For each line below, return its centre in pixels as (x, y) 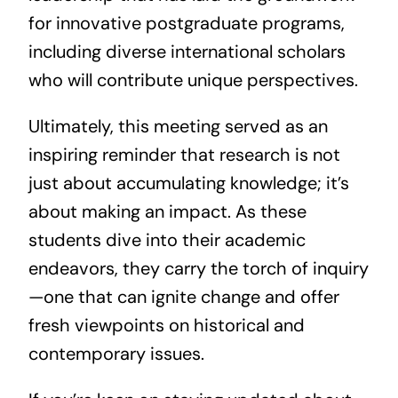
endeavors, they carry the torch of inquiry (198, 268)
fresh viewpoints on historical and (166, 325)
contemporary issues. (116, 353)
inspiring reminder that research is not (184, 154)
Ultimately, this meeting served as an (178, 126)
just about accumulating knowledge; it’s (188, 183)
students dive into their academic (167, 239)
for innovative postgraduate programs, (186, 23)
